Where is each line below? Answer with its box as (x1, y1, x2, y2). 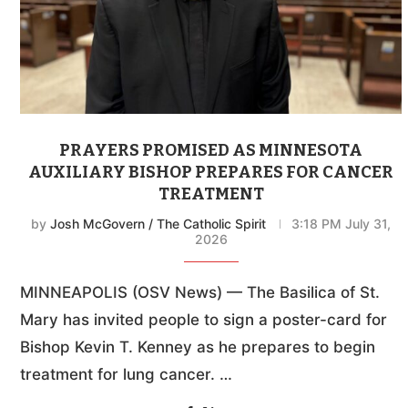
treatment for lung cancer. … (20, 365, 232, 384)
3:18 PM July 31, (291, 216, 392, 232)
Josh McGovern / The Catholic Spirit (50, 216, 267, 232)
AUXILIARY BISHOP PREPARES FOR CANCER (28, 162, 394, 183)
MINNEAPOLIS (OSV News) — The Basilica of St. (20, 283, 380, 302)
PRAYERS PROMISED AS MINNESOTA (59, 140, 363, 161)
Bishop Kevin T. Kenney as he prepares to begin (20, 338, 375, 357)
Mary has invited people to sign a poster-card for (20, 311, 387, 330)
